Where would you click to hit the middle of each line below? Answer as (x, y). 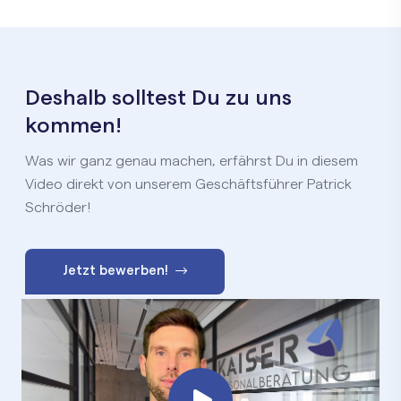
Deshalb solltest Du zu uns (158, 98)
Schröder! (58, 208)
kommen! (73, 126)
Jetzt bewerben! (115, 271)
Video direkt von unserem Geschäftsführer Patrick (188, 184)
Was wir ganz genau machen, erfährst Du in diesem (192, 161)
